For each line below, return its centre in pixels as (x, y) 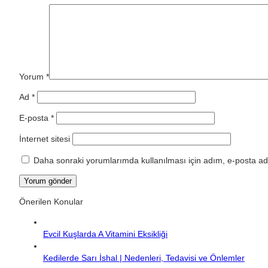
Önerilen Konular (51, 201)
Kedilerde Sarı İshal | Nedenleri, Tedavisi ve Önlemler (144, 258)
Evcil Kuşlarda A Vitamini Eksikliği (105, 234)
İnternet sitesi (45, 138)
